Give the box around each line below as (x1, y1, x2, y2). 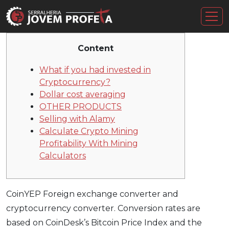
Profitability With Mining (39, 139, 138, 149)
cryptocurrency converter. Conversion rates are (6, 203, 200, 214)
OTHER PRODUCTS (39, 102, 122, 112)
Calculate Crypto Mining (39, 126, 139, 136)
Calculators (39, 151, 86, 161)
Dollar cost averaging (39, 89, 126, 100)
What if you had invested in (39, 65, 151, 75)
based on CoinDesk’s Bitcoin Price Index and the (6, 218, 202, 228)
